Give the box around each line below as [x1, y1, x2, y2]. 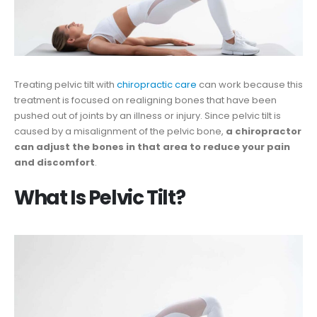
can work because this [197, 78, 303, 92]
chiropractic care [117, 78, 197, 92]
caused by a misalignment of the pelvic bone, [14, 125, 226, 139]
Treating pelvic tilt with [14, 78, 117, 92]
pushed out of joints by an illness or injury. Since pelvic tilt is [14, 109, 281, 123]
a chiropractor [226, 125, 301, 139]
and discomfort [14, 156, 95, 170]
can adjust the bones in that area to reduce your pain [14, 140, 290, 154]
